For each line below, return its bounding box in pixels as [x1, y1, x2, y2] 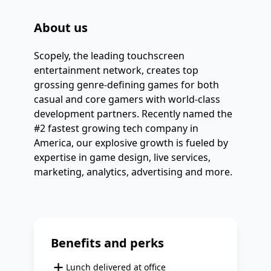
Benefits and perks [51, 235, 164, 251]
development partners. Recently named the [34, 107, 232, 120]
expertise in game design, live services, [34, 151, 211, 164]
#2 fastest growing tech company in [34, 122, 198, 135]
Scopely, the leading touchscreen [34, 49, 184, 62]
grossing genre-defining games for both [34, 78, 219, 91]
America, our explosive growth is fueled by [34, 136, 228, 149]
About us [34, 19, 88, 36]
